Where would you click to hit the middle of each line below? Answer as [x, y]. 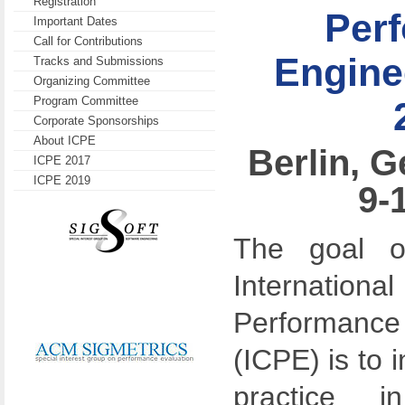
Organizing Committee [92, 81]
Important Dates [76, 22]
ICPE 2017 [62, 161]
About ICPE [65, 141]
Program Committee [86, 101]
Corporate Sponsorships [97, 121]
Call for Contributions [89, 42]
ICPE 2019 [62, 181]
